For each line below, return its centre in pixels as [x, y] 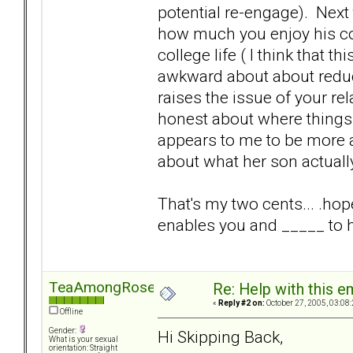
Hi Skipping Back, [220, 336]
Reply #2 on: [242, 303]
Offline [71, 312]
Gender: [63, 331]
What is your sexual [84, 340]
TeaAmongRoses [106, 288]
